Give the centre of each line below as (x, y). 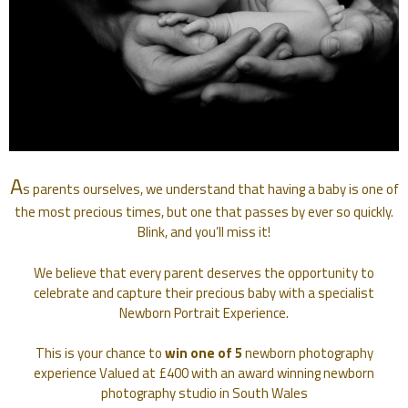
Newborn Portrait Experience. (204, 312)
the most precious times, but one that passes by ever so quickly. (204, 212)
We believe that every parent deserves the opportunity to (204, 272)
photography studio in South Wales (204, 393)
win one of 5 (203, 353)
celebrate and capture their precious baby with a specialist (204, 292)
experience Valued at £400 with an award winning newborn (204, 373)
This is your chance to (100, 353)
